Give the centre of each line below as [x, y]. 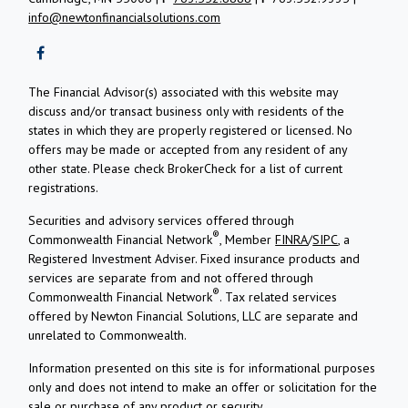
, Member [248, 239]
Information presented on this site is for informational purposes [202, 367]
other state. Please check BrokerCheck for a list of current [186, 168]
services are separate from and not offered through [171, 277]
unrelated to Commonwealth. [108, 335]
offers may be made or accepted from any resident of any [188, 149]
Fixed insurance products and [280, 258]
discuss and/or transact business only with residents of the [187, 111]
